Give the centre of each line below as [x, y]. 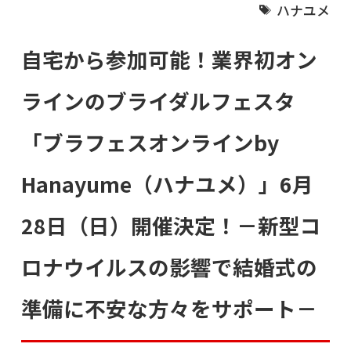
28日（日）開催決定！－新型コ [171, 225]
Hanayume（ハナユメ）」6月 [167, 183]
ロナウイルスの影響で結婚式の [169, 266]
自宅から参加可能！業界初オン [169, 59]
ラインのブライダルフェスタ [158, 100]
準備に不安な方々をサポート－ [169, 308]
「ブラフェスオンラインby [150, 142]
